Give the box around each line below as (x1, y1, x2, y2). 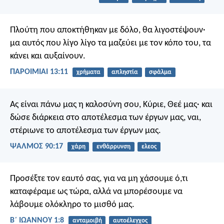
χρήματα (76, 69, 100, 76)
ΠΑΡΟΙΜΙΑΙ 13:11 (10, 68, 68, 76)
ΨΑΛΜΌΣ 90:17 (10, 142, 63, 150)
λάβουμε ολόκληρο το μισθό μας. (10, 199, 134, 209)
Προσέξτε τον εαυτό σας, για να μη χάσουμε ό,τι (10, 173, 188, 183)
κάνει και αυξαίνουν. (10, 51, 85, 61)
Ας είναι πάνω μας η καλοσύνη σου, (10, 99, 141, 109)
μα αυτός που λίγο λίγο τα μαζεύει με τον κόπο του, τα (10, 38, 211, 48)
